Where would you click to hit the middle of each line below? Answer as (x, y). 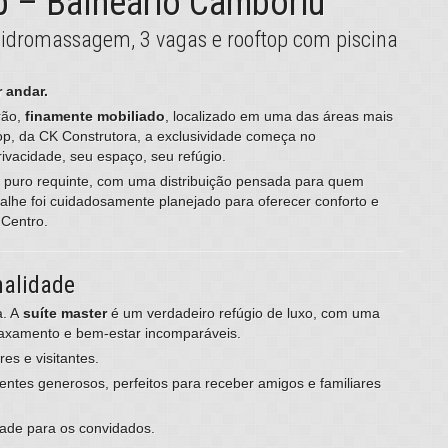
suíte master (65, 313)
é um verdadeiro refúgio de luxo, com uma (243, 313)
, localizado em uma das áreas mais (279, 116)
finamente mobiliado (95, 116)
